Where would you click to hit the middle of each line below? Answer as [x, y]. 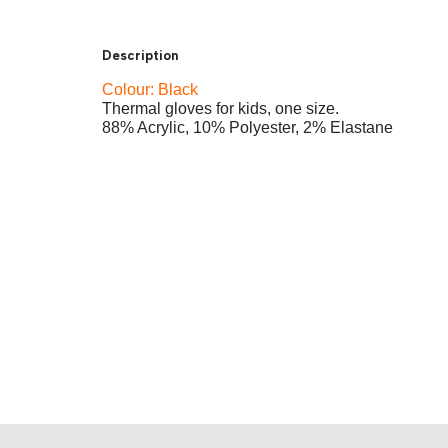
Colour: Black [150, 89]
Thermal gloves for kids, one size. [220, 108]
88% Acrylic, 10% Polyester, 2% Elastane [247, 127]
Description [140, 55]
